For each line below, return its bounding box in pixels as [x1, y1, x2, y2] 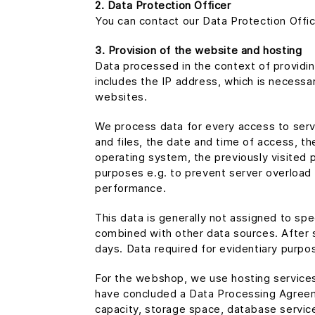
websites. [95, 90, 148, 103]
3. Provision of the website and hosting [95, 44, 302, 57]
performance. [95, 181, 167, 195]
